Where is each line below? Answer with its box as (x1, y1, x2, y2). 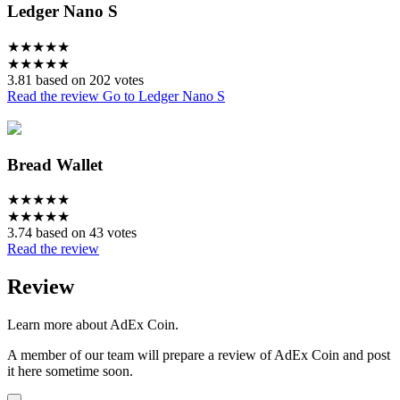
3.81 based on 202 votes (7, 71, 144, 87)
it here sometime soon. (7, 363, 133, 379)
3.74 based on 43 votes (7, 225, 137, 241)
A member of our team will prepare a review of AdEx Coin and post (7, 347, 390, 363)
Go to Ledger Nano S (103, 87, 225, 104)
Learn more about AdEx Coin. (7, 317, 179, 333)
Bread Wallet (7, 154, 103, 174)
